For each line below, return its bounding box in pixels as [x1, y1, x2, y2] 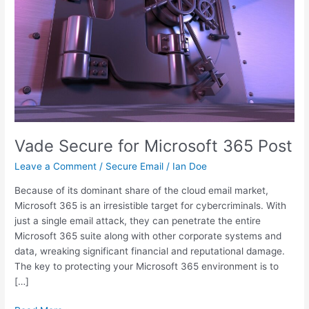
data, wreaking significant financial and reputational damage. [14, 245, 286, 257]
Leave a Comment [14, 161, 97, 172]
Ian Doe [172, 161, 208, 172]
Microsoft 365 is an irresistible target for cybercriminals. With [14, 199, 287, 211]
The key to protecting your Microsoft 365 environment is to [14, 260, 279, 272]
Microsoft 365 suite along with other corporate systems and [14, 230, 282, 241]
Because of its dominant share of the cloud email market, [14, 184, 269, 196]
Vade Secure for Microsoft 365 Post [14, 136, 293, 157]
